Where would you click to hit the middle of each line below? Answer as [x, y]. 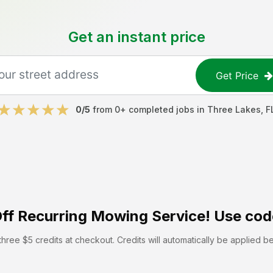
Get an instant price [136, 37]
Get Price [237, 75]
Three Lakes [234, 109]
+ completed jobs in [164, 109]
